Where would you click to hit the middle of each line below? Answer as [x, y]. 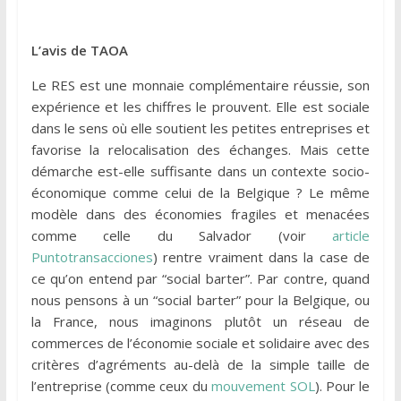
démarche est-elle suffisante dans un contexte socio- [200, 171]
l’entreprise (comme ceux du [121, 386]
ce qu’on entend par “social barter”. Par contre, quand [200, 279]
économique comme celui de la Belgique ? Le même [200, 193]
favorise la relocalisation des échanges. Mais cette [200, 150]
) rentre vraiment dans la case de [261, 257]
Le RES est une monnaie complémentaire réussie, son [200, 85]
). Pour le [342, 386]
